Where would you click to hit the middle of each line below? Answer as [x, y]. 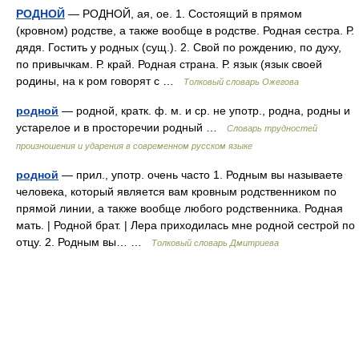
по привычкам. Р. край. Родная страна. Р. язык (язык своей [169, 64]
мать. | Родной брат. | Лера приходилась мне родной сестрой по [186, 225]
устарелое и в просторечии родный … [121, 127]
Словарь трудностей [272, 128]
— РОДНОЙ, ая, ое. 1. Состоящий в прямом [184, 14]
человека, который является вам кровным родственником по [176, 192]
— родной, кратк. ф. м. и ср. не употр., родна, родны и [204, 111]
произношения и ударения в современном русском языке [134, 146]
